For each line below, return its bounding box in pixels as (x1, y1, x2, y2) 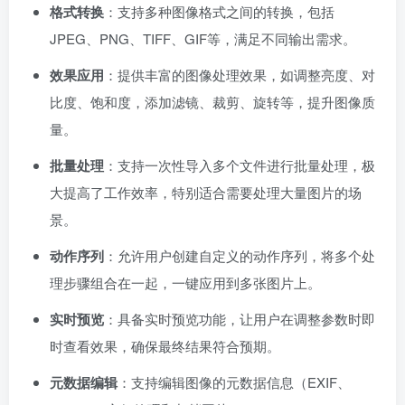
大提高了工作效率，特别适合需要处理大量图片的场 (50, 183, 362, 202)
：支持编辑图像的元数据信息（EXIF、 (118, 372, 351, 392)
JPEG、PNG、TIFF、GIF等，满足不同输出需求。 (50, 29, 356, 49)
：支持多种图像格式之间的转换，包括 (104, 2, 334, 22)
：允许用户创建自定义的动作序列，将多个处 (104, 246, 375, 266)
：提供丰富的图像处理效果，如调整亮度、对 (104, 65, 375, 85)
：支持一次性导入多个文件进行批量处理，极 (104, 155, 375, 175)
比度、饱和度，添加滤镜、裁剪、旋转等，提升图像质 (50, 92, 375, 112)
